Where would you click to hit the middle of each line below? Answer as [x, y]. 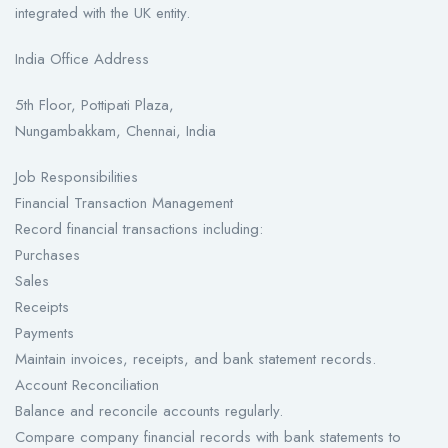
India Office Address [82, 59]
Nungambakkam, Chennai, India [115, 131]
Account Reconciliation [87, 385]
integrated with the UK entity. [102, 13]
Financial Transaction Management [124, 203]
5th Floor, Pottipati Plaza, [94, 105]
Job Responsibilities [76, 177]
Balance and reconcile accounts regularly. [149, 411]
